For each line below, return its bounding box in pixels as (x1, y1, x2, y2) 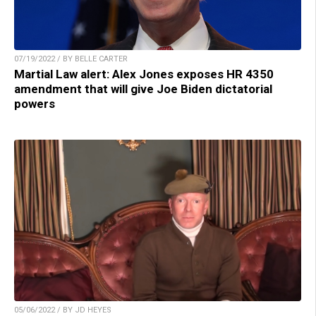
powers (14, 96, 55, 111)
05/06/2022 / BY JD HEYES (14, 305, 111, 315)
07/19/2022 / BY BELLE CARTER (14, 54, 128, 63)
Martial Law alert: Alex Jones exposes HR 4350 (14, 66, 274, 81)
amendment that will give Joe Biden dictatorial (14, 81, 272, 96)
